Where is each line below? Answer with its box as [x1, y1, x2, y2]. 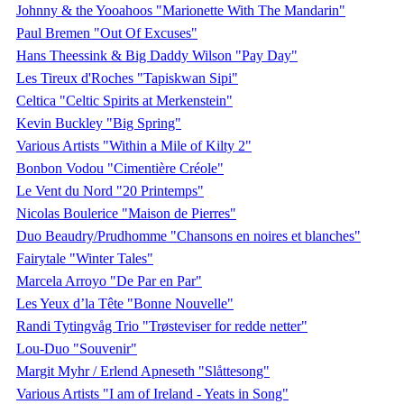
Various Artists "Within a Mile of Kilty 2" [16, 137, 252, 153]
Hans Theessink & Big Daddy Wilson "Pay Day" [16, 47, 298, 63]
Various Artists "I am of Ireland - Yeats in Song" [16, 385, 289, 401]
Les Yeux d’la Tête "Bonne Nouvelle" [16, 295, 234, 311]
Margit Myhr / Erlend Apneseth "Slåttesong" [16, 363, 270, 379]
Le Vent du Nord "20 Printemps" [16, 182, 204, 198]
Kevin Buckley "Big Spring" [16, 115, 181, 131]
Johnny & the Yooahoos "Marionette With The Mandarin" [16, 2, 345, 18]
